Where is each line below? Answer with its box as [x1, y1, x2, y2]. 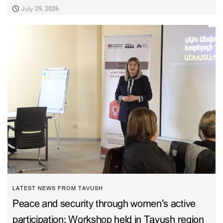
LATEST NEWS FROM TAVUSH [12, 185, 103, 191]
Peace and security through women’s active [12, 199, 196, 209]
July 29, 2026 [20, 5, 59, 12]
